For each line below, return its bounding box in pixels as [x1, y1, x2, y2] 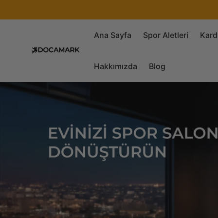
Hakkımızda [94, 61, 137, 71]
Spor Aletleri [143, 30, 188, 40]
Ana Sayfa [94, 30, 131, 40]
